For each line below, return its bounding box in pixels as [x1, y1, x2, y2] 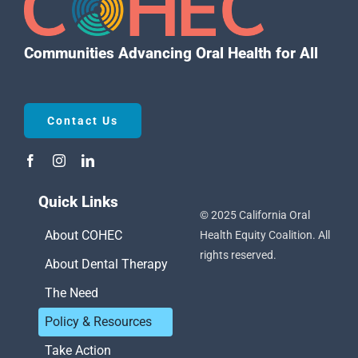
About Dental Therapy [45, 256, 169, 272]
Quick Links [38, 192, 119, 211]
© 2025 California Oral [200, 208, 310, 221]
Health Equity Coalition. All [200, 228, 330, 241]
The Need [45, 284, 99, 300]
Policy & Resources [45, 313, 153, 329]
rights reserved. [200, 248, 276, 261]
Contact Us [46, 113, 118, 127]
